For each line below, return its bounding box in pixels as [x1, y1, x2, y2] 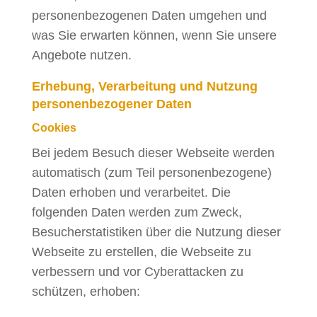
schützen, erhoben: [31, 284, 140, 299]
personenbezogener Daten [31, 97, 192, 111]
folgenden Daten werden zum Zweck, [31, 205, 242, 219]
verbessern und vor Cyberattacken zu [31, 265, 243, 279]
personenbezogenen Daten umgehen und [31, 8, 267, 23]
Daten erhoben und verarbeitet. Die [31, 185, 231, 200]
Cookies [31, 122, 76, 134]
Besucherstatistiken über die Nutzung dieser [31, 225, 281, 239]
